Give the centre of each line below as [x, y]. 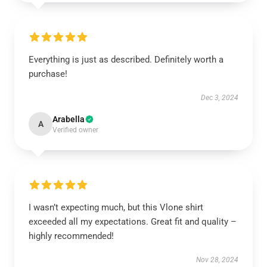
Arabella [69, 119]
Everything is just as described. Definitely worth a [126, 60]
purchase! [48, 74]
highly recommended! [71, 236]
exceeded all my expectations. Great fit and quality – [133, 222]
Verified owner [75, 130]
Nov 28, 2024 [217, 260]
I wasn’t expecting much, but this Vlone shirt [116, 207]
